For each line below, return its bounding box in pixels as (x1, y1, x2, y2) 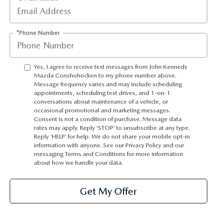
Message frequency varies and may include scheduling (34, 80, 182, 88)
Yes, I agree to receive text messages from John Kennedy (34, 63, 187, 71)
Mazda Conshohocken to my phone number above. (34, 72, 176, 79)
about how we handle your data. (34, 159, 123, 167)
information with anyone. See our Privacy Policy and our (34, 141, 184, 149)
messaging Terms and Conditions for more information (34, 150, 183, 158)
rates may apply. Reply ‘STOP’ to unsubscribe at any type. (34, 124, 190, 132)
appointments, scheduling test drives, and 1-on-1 (34, 89, 170, 97)
